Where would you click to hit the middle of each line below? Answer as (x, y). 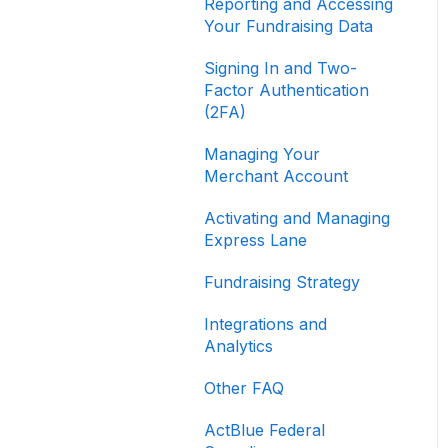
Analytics (238, 346)
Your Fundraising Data (288, 26)
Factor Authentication (286, 90)
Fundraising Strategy (282, 282)
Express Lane (255, 240)
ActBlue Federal (264, 430)
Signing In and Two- (280, 68)
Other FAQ (244, 388)
